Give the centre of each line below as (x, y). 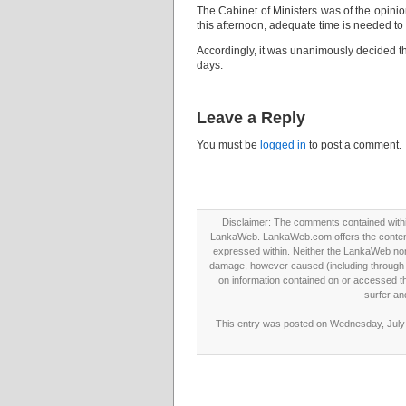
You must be (228, 145)
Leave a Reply (251, 118)
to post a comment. (354, 145)
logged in (283, 145)
